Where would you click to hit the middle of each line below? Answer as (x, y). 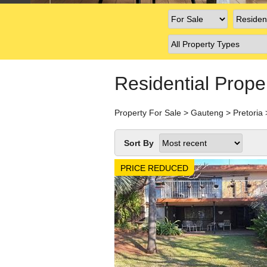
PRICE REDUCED (154, 168)
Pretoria (248, 113)
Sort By (139, 143)
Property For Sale (148, 113)
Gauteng (207, 113)
